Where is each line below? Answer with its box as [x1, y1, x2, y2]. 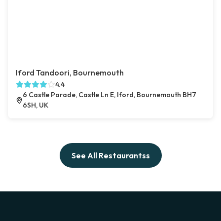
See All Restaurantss [71, 150, 150, 161]
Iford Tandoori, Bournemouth [16, 68, 124, 78]
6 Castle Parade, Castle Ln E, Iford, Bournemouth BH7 [22, 90, 196, 100]
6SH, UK [22, 101, 48, 110]
